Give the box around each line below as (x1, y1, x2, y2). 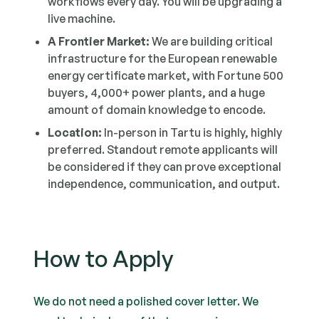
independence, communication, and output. (48, 177, 281, 191)
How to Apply (33, 244, 174, 273)
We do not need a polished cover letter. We (33, 294, 259, 308)
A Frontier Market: (48, 34, 150, 48)
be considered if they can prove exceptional (48, 159, 282, 174)
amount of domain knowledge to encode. (48, 103, 266, 117)
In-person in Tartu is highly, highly (102, 125, 283, 140)
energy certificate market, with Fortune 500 (48, 68, 284, 83)
